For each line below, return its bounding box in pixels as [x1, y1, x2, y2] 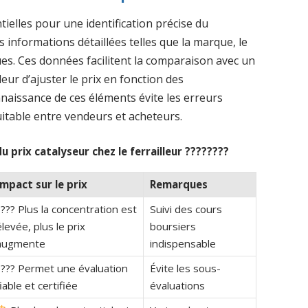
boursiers [149, 219, 196, 233]
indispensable [149, 236, 216, 250]
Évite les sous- [149, 261, 221, 275]
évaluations [149, 278, 205, 292]
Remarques [149, 177, 208, 191]
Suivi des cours [149, 201, 222, 216]
